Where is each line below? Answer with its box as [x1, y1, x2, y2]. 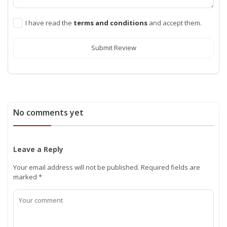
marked [13, 172, 39, 181]
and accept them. [149, 18, 202, 27]
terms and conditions [73, 18, 149, 27]
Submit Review [91, 43, 136, 53]
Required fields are [139, 162, 200, 172]
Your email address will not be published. [13, 162, 139, 172]
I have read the [25, 18, 73, 27]
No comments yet [13, 106, 84, 118]
